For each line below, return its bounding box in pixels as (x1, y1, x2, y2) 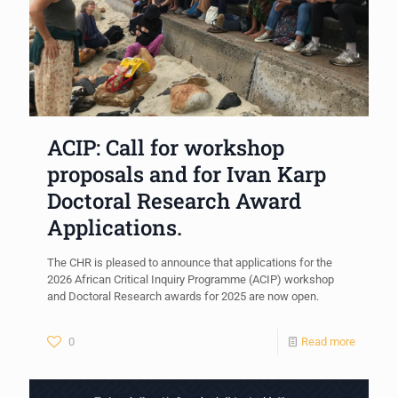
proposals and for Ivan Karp (47, 159, 326, 188)
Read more (301, 334, 355, 348)
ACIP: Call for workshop (47, 132, 284, 162)
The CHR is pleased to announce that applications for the (47, 255, 332, 269)
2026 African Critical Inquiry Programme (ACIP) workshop (47, 272, 334, 286)
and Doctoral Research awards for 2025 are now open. (47, 289, 319, 303)
